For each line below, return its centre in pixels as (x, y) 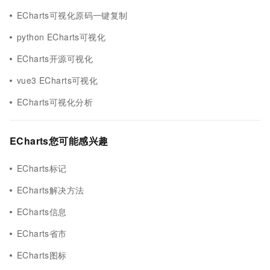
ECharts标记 (42, 168)
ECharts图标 (42, 255)
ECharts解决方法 (51, 190)
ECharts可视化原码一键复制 (72, 15)
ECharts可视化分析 (55, 102)
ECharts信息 (42, 212)
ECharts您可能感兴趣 (59, 141)
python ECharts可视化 (61, 37)
